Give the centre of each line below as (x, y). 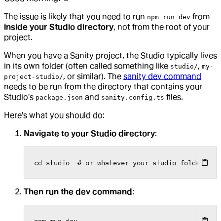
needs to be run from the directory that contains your (103, 87)
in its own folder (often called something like (87, 66)
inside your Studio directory (59, 27)
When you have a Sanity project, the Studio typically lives (110, 56)
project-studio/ (34, 77)
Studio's (20, 97)
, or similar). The (93, 76)
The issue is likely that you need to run (75, 17)
